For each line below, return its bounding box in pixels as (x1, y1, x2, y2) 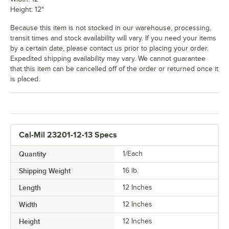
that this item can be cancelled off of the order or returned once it (10, 65, 218, 73)
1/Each (123, 150, 143, 158)
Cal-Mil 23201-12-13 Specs (19, 130, 117, 140)
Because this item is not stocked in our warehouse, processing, (10, 24, 211, 32)
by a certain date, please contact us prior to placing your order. (10, 44, 209, 53)
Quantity (19, 150, 46, 158)
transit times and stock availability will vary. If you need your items (10, 34, 216, 42)
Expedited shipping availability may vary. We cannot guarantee (10, 55, 205, 63)
